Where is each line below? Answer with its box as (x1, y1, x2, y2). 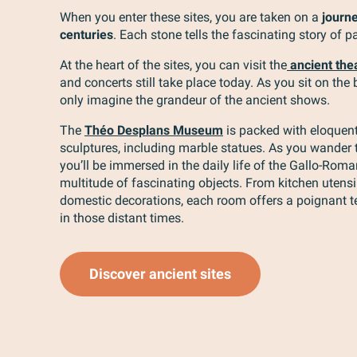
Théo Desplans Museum (84, 123, 223, 138)
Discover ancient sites (89, 265, 231, 282)
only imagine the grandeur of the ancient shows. (60, 92, 330, 108)
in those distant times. (60, 210, 184, 226)
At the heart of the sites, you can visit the (60, 57, 287, 73)
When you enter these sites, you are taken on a (60, 10, 322, 25)
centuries (60, 27, 113, 42)
